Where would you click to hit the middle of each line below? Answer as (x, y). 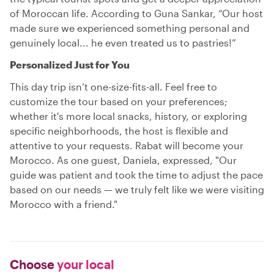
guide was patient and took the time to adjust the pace (136, 175)
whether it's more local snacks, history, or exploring (128, 116)
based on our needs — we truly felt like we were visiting (137, 189)
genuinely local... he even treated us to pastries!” (123, 43)
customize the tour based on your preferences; (119, 101)
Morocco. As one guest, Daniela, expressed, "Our (123, 160)
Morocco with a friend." (64, 204)
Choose (32, 264)
